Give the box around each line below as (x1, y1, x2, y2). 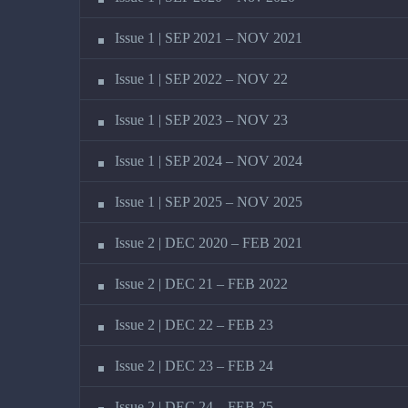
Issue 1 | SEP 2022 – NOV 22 (115, 70, 288, 87)
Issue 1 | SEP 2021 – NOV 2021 (115, 29, 302, 46)
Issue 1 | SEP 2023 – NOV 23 (115, 111, 288, 127)
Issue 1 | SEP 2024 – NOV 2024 (115, 152, 302, 168)
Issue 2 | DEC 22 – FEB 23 (115, 316, 273, 332)
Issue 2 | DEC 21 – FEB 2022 (115, 275, 288, 291)
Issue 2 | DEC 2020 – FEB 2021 (115, 234, 302, 250)
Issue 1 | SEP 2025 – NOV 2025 (115, 193, 302, 209)
